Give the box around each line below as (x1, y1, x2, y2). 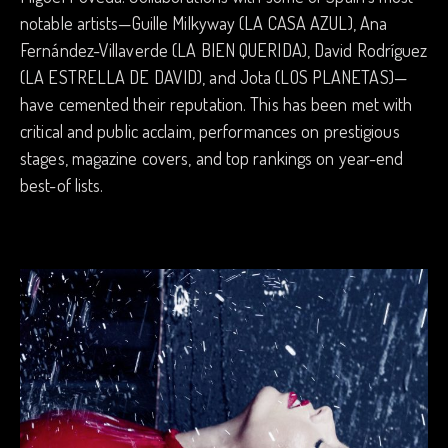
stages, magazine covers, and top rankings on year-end (20, 146, 404, 169)
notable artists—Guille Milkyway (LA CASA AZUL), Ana (20, 11, 388, 34)
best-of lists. (20, 173, 104, 196)
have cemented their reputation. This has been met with (20, 92, 413, 115)
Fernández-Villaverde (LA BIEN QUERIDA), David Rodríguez (20, 38, 428, 61)
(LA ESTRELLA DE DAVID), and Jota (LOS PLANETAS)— (20, 65, 407, 88)
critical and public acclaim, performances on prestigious (20, 119, 400, 142)
